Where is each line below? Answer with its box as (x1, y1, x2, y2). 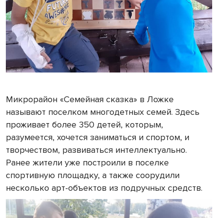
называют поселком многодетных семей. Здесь (6, 106, 200, 117)
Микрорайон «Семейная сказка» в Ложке (6, 93, 174, 105)
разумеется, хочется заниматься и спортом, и (6, 131, 189, 143)
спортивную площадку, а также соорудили (6, 169, 180, 181)
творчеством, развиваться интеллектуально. (6, 144, 187, 155)
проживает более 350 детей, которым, (6, 119, 163, 130)
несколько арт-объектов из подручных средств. (6, 182, 202, 193)
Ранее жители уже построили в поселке (6, 157, 169, 168)
